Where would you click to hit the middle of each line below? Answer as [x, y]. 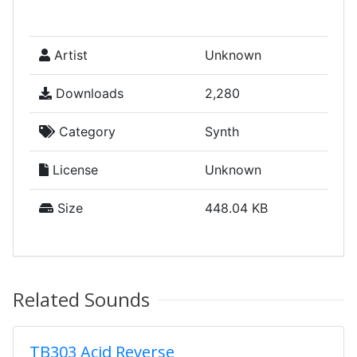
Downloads [88, 93]
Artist [69, 55]
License [73, 170]
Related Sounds [81, 299]
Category [85, 131]
